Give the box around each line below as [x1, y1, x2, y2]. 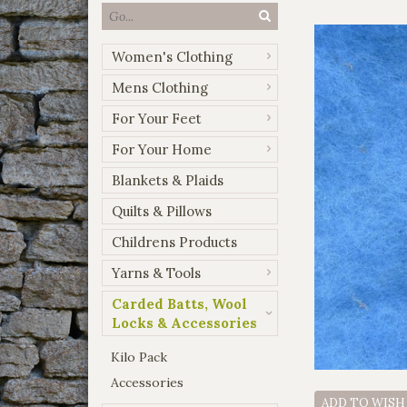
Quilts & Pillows [112, 202, 212, 220]
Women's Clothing [112, 47, 233, 65]
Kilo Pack [111, 348, 167, 365]
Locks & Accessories [112, 313, 257, 332]
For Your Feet [112, 109, 202, 127]
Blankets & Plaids [112, 171, 223, 189]
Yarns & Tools [112, 263, 201, 282]
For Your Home [112, 140, 212, 158]
